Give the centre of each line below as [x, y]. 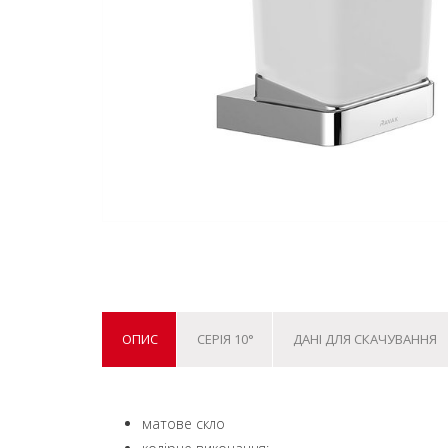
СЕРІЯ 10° [225, 339]
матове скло [183, 423]
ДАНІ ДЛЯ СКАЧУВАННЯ [364, 339]
